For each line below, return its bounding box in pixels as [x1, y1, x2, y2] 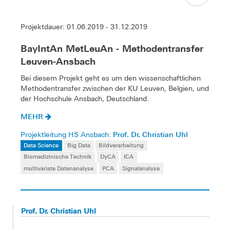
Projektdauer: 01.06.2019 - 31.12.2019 [21, 23, 147, 31]
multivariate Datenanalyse [24, 164, 94, 172]
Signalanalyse [122, 164, 160, 172]
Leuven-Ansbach [21, 56, 95, 67]
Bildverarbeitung [99, 141, 144, 149]
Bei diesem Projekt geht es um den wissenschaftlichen [21, 74, 201, 83]
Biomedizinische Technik [24, 152, 92, 161]
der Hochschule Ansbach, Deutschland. [21, 94, 149, 103]
